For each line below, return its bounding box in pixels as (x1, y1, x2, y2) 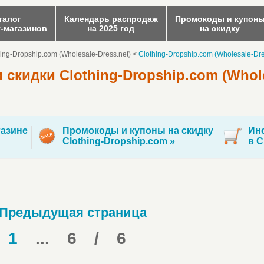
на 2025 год (87, 24, 134, 33)
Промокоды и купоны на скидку (62, 126, 213, 136)
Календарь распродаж (64, 14, 158, 24)
